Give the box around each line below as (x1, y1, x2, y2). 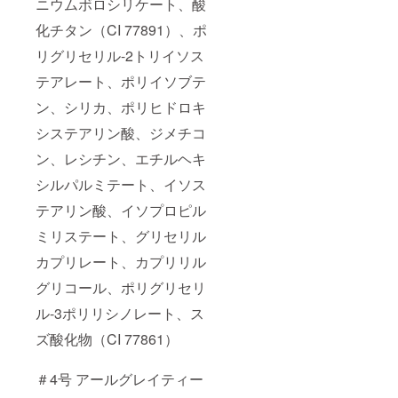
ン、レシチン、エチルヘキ (36, 148, 206, 170)
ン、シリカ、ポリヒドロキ (36, 97, 206, 118)
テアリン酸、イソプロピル (36, 200, 206, 221)
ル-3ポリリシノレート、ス (36, 303, 204, 324)
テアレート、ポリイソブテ (36, 71, 206, 92)
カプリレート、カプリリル (36, 251, 206, 273)
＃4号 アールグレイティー (36, 369, 203, 390)
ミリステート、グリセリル (36, 226, 206, 247)
